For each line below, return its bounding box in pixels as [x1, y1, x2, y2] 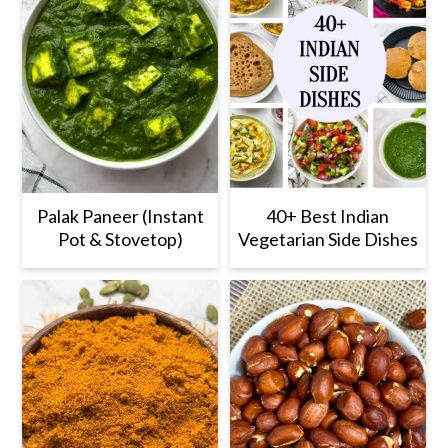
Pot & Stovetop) [57, 228, 183, 251]
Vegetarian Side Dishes [237, 228, 418, 251]
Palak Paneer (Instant [36, 205, 204, 228]
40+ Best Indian [266, 205, 390, 228]
